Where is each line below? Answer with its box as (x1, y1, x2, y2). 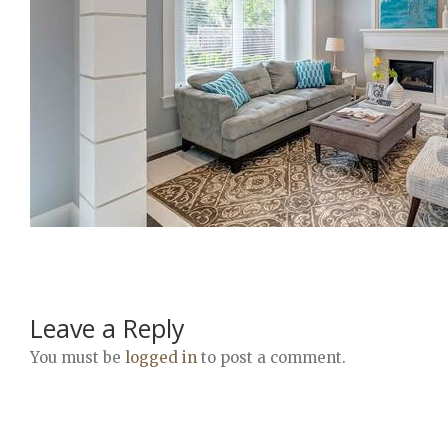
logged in (125, 347, 197, 367)
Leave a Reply (30, 310, 185, 345)
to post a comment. (197, 347, 346, 367)
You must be (30, 347, 125, 367)
